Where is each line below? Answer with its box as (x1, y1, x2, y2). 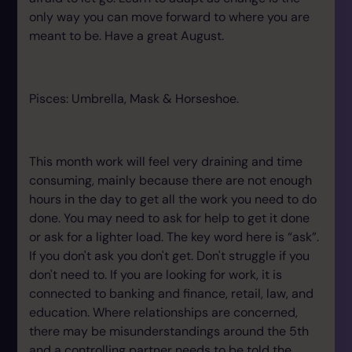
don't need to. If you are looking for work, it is (29, 266, 282, 283)
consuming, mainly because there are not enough (29, 172, 312, 189)
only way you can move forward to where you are (29, 9, 310, 25)
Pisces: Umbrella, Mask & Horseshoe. (29, 90, 239, 107)
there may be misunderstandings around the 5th (29, 323, 309, 339)
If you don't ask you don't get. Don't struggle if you (29, 247, 310, 264)
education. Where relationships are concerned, (29, 304, 298, 321)
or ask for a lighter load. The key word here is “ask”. (29, 229, 319, 245)
